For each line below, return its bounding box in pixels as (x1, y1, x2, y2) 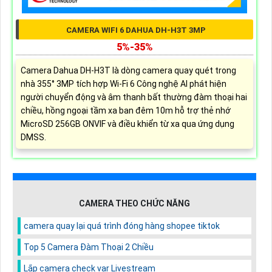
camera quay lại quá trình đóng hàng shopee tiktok (23, 220, 220, 231)
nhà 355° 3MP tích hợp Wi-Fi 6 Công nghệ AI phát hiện (20, 78, 226, 89)
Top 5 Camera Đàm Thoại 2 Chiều (23, 242, 154, 252)
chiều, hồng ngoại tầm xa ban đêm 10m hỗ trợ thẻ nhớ (20, 105, 231, 115)
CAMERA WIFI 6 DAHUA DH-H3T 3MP (66, 25, 206, 35)
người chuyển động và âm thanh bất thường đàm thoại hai (20, 92, 247, 102)
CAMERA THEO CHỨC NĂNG (79, 198, 190, 208)
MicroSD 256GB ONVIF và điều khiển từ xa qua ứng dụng (20, 118, 234, 129)
